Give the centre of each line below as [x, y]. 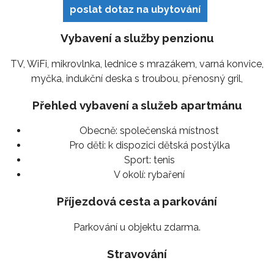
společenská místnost [168, 131]
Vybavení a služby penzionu [137, 38]
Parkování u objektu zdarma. [137, 227]
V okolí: [130, 175]
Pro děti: [87, 146]
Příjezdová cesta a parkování [137, 202]
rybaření [165, 175]
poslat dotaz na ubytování [135, 9]
